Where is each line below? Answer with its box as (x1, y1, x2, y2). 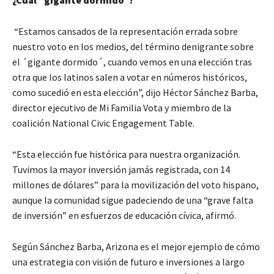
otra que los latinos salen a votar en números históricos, (12, 71, 247, 84)
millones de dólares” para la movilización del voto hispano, (12, 179, 259, 191)
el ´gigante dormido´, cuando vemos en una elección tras (12, 56, 252, 68)
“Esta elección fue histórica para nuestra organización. (12, 148, 240, 161)
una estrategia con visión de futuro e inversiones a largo (12, 256, 245, 268)
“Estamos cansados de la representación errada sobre (14, 25, 238, 38)
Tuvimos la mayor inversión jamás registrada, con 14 (12, 163, 230, 176)
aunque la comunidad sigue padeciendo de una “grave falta (12, 194, 253, 207)
